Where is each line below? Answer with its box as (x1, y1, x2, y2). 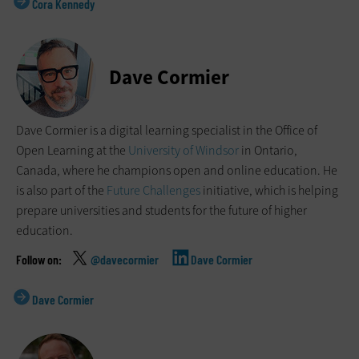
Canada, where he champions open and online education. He (16, 162, 337, 179)
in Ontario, (239, 142, 297, 159)
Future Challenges (107, 182, 200, 200)
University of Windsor (128, 142, 239, 159)
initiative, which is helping (200, 182, 338, 200)
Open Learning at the (16, 142, 128, 159)
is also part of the (16, 182, 107, 200)
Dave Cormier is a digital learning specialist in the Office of (16, 122, 317, 139)
